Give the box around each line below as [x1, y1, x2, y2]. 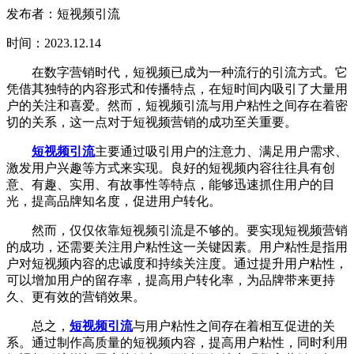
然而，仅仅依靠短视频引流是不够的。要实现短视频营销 [6, 223, 348, 237]
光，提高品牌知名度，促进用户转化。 [6, 194, 221, 208]
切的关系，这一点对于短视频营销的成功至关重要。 [6, 115, 297, 129]
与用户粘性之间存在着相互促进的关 [133, 318, 335, 333]
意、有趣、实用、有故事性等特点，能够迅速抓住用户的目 [6, 177, 335, 191]
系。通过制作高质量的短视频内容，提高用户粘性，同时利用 [6, 335, 348, 349]
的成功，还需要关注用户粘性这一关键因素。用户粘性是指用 [6, 239, 348, 254]
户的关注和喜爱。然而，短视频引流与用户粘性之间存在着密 [6, 98, 348, 112]
